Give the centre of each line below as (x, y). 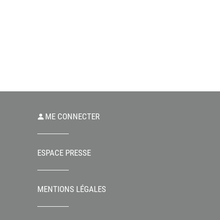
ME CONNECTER (72, 116)
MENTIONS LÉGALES (72, 189)
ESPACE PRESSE (64, 153)
